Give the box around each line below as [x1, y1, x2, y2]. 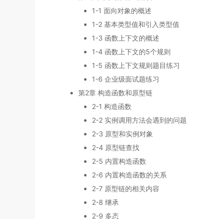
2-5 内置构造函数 [92, 157, 146, 166]
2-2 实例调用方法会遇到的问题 [92, 116, 187, 125]
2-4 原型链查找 [92, 143, 139, 152]
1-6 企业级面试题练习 [92, 75, 159, 84]
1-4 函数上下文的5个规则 [92, 47, 171, 56]
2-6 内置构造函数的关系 [92, 171, 167, 179]
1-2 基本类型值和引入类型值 [92, 20, 179, 29]
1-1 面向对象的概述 [92, 6, 152, 15]
